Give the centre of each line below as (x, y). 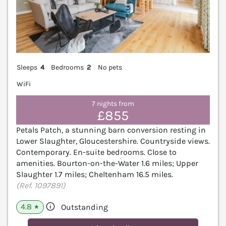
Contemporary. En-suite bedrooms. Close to (96, 152)
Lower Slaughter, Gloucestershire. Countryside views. (113, 141)
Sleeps (27, 67)
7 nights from (113, 104)
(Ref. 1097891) (41, 185)
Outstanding (84, 207)
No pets (110, 67)
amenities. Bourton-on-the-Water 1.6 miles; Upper (107, 163)
